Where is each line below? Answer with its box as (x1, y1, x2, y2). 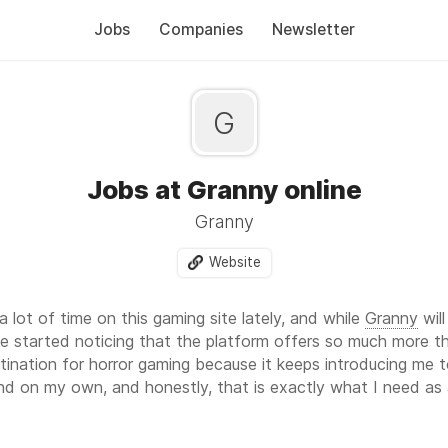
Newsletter (271, 20, 355, 39)
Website (208, 254, 261, 270)
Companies (158, 20, 243, 39)
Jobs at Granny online (86, 174, 362, 205)
